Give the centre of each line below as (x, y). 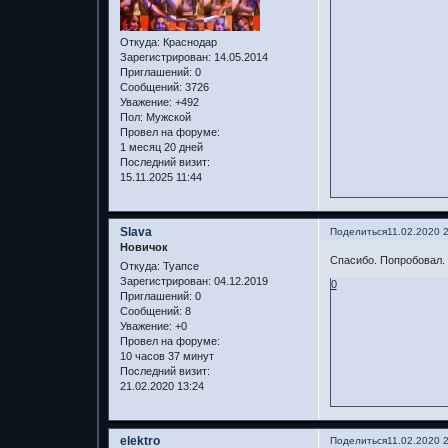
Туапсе (179, 266)
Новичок (143, 246)
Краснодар (188, 41)
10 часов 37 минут (166, 356)
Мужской (166, 116)
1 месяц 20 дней (161, 146)
